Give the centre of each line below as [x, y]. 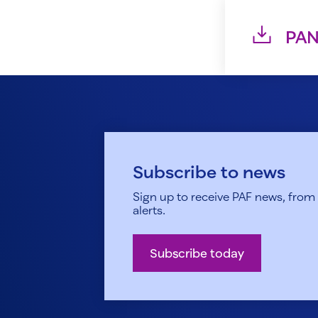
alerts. [149, 210]
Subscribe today [197, 253]
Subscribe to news [209, 172]
